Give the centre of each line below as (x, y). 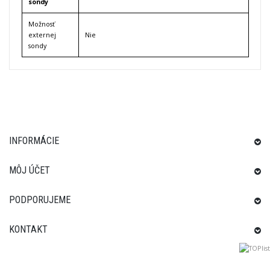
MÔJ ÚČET (30, 170)
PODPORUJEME (40, 199)
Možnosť (42, 24)
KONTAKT (28, 229)
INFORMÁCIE (34, 140)
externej (42, 34)
